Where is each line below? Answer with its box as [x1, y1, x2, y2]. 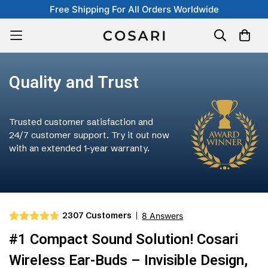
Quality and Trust [9, 71, 139, 95]
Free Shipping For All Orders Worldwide [49, 4, 219, 15]
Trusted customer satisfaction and [9, 115, 153, 127]
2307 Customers [62, 210, 132, 221]
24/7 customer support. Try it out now [9, 129, 169, 141]
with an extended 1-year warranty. [9, 142, 150, 154]
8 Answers [142, 211, 184, 221]
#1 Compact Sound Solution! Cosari [9, 229, 238, 251]
